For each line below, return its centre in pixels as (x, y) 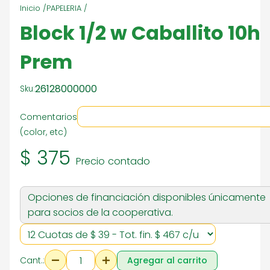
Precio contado (113, 161)
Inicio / (33, 8)
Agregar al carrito (167, 260)
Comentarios (49, 117)
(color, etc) (43, 132)
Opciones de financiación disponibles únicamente (147, 197)
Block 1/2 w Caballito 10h (140, 33)
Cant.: (32, 260)
